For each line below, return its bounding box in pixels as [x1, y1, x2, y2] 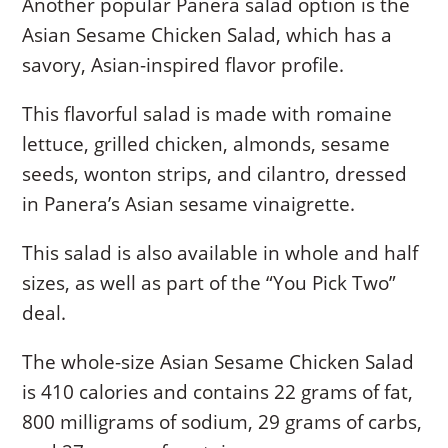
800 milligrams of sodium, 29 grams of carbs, [22, 408, 423, 435]
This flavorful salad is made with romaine [22, 100, 393, 127]
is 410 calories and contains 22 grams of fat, [22, 378, 414, 405]
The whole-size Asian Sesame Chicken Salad [22, 348, 415, 375]
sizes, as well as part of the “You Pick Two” [22, 269, 397, 296]
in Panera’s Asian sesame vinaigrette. [22, 190, 356, 217]
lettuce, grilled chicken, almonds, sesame [22, 130, 391, 157]
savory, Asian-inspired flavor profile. [22, 51, 345, 78]
